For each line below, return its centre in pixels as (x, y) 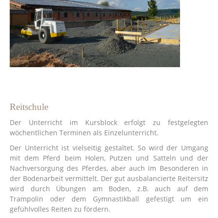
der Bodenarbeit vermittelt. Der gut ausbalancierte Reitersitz (109, 178)
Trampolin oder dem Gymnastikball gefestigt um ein (109, 199)
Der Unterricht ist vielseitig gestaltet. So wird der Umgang (109, 147)
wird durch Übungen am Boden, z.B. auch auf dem (109, 188)
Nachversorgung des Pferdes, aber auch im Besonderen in (109, 168)
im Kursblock (93, 122)
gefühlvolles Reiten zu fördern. (60, 209)
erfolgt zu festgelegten (163, 122)
